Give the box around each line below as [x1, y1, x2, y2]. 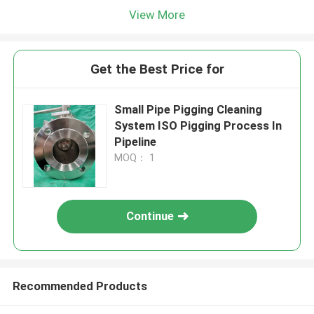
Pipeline [114, 135, 157, 149]
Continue [126, 209, 175, 224]
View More [129, 7, 185, 22]
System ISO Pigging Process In [114, 118, 282, 133]
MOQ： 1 [114, 152, 156, 164]
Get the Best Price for [90, 61, 224, 78]
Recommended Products [12, 278, 147, 293]
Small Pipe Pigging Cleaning [114, 102, 263, 117]
